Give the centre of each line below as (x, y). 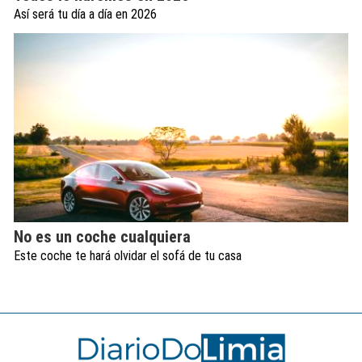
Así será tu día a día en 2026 (85, 15)
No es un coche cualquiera (102, 236)
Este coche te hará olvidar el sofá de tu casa (128, 255)
